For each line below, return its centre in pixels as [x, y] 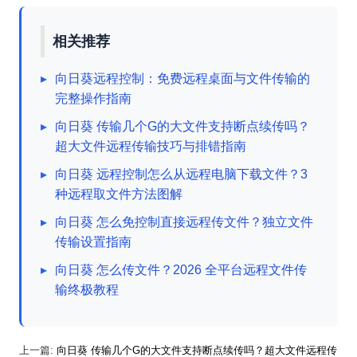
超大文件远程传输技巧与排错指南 [151, 146]
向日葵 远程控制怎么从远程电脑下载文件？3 [181, 174]
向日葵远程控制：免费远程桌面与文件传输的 [182, 78]
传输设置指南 [93, 242]
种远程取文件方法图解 [119, 194]
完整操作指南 [93, 98]
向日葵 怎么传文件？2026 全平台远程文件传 [181, 270]
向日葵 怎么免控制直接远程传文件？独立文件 [184, 222]
